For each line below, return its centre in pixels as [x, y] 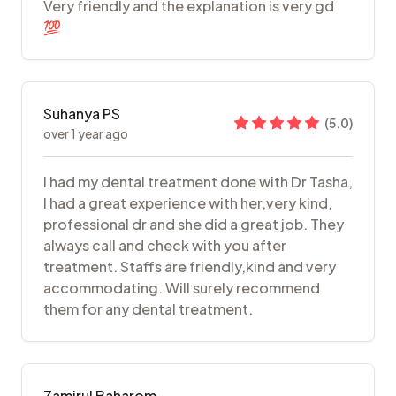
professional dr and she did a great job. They [194, 225]
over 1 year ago [86, 134]
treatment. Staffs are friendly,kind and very [190, 267]
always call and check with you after [165, 246]
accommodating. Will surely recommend [182, 288]
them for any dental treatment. [148, 309]
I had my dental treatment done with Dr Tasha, [198, 182]
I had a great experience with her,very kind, [188, 203]
